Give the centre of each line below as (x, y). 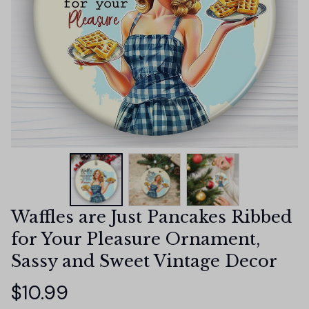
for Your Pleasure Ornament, (136, 239)
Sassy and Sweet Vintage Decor (144, 261)
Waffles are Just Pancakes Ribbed (151, 217)
